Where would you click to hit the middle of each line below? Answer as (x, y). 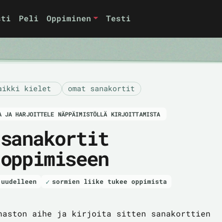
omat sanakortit (101, 88)
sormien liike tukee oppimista (109, 182)
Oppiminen (69, 18)
